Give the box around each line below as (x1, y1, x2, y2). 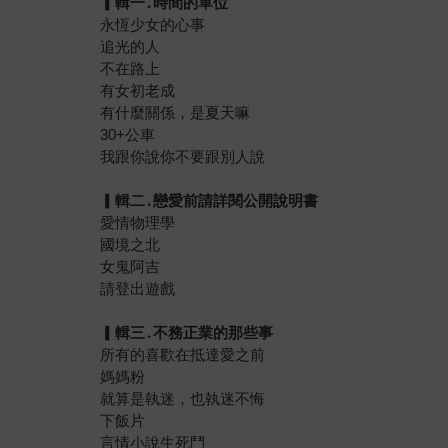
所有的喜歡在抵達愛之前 (100, 345, 266, 363)
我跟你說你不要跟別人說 (100, 147, 266, 165)
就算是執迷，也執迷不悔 (100, 389, 266, 407)
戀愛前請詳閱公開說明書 (153, 191, 319, 209)
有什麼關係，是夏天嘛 (100, 103, 251, 121)
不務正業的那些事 (153, 323, 274, 341)
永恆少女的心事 (100, 15, 206, 33)
